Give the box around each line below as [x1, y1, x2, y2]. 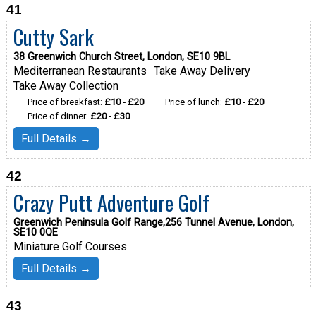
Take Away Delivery [153, 64, 250, 78]
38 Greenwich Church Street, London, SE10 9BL [13, 51, 230, 63]
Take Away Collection [13, 79, 119, 93]
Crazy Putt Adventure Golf [13, 188, 209, 218]
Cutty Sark [13, 22, 94, 52]
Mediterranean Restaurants [13, 64, 147, 78]
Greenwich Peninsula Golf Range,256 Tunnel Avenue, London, [13, 217, 294, 229]
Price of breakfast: [27, 97, 104, 108]
